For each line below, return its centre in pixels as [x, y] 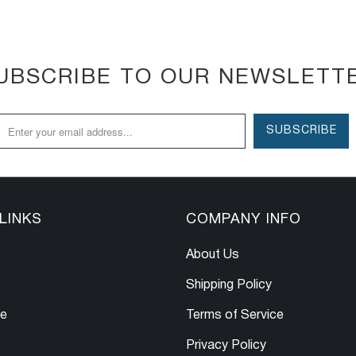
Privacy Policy [226, 346]
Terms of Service [235, 316]
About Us [213, 255]
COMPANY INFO [244, 220]
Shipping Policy [229, 286]
